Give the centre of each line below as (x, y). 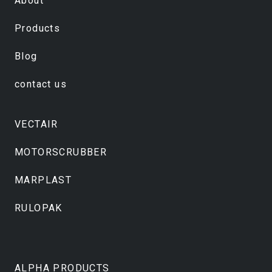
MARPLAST (43, 180)
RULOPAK (39, 208)
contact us (41, 84)
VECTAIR (36, 124)
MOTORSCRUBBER (61, 152)
